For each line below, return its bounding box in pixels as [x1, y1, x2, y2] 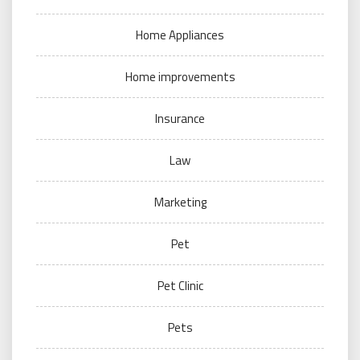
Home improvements [125, 67, 235, 86]
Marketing [153, 193, 207, 211]
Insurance [155, 109, 205, 128]
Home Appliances [136, 26, 224, 44]
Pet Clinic [157, 276, 203, 295]
